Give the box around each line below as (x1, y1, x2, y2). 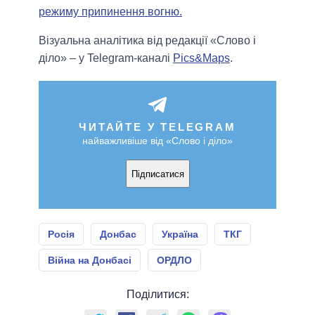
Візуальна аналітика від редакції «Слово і (39, 34, 256, 47)
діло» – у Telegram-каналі (39, 52, 173, 65)
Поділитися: (126, 288, 189, 301)
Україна (162, 229, 198, 240)
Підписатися (131, 168, 184, 179)
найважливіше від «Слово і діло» (82, 135, 233, 147)
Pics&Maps (173, 52, 230, 65)
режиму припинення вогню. (39, 6, 182, 18)
